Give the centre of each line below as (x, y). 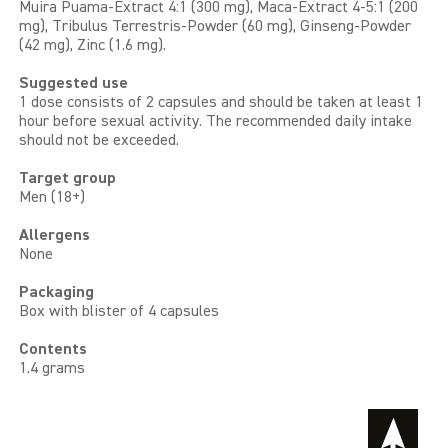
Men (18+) (51, 198)
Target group (67, 179)
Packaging (56, 293)
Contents (52, 350)
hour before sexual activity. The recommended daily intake (215, 122)
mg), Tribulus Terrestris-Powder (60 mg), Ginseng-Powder (214, 27)
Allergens (54, 236)
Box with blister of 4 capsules (118, 312)
